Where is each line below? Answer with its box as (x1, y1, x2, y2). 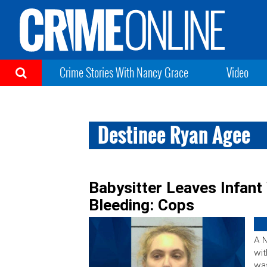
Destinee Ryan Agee (98, 120, 251, 150)
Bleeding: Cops (89, 196, 195, 214)
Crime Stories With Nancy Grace (60, 63, 188, 81)
